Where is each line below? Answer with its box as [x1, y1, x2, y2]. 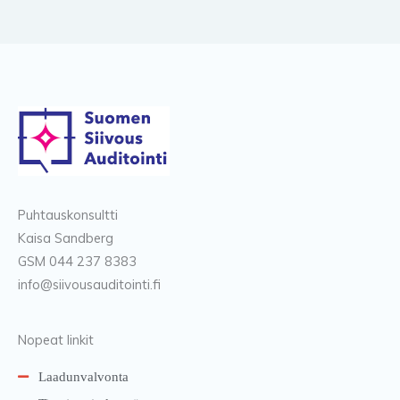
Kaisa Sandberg [18, 229, 113, 247]
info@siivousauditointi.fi [18, 276, 161, 294]
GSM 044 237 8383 [18, 253, 137, 271]
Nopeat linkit [18, 331, 94, 349]
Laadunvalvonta [37, 370, 129, 385]
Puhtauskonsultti [18, 206, 118, 224]
